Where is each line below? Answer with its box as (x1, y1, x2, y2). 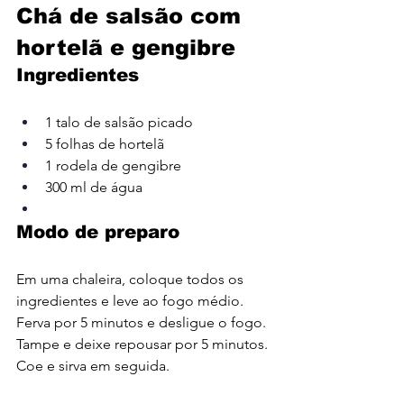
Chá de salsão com (16, 4, 248, 29)
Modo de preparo (16, 222, 179, 243)
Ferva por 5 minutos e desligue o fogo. (16, 314, 270, 332)
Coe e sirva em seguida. (16, 357, 170, 375)
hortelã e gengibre (16, 35, 235, 60)
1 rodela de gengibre (45, 157, 181, 175)
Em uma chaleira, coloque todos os (16, 271, 247, 289)
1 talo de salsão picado (45, 114, 193, 132)
